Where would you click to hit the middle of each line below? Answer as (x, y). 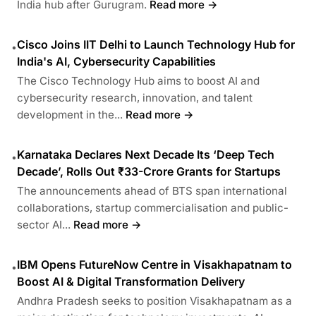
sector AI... (44, 224)
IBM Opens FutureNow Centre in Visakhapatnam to (154, 264)
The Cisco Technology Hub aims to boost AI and (138, 80)
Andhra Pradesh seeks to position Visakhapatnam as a (154, 300)
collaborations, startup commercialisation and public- (153, 207)
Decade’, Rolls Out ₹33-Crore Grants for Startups (149, 171)
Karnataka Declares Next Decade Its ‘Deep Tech (146, 154)
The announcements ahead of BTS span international (152, 190)
